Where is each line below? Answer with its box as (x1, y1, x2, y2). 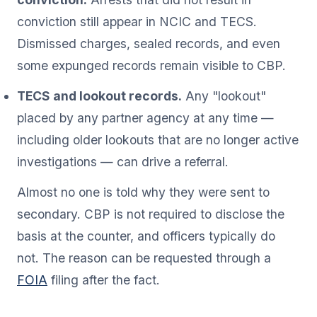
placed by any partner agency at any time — (17, 110, 274, 125)
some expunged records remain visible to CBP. (17, 57, 286, 73)
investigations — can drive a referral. (17, 154, 229, 169)
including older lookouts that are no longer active (17, 132, 299, 147)
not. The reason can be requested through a (17, 250, 271, 265)
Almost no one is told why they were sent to (17, 184, 270, 200)
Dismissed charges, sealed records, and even (17, 35, 280, 51)
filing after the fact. (47, 272, 160, 287)
